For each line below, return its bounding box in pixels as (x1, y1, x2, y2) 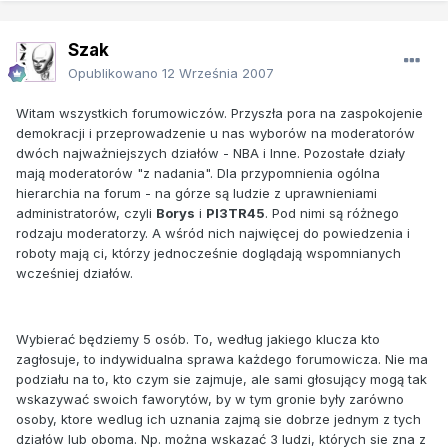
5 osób (143, 330, 186, 347)
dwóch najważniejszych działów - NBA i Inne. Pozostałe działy (16, 144, 405, 161)
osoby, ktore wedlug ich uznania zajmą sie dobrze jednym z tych (16, 410, 421, 427)
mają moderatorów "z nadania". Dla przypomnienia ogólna (16, 164, 380, 181)
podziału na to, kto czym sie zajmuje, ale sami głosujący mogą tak (16, 370, 427, 387)
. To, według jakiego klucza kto (186, 330, 380, 347)
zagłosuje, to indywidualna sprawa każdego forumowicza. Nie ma (16, 350, 428, 367)
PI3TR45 (206, 204, 265, 221)
